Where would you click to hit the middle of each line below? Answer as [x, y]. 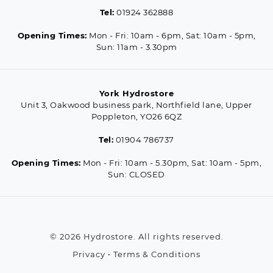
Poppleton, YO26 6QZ [136, 116]
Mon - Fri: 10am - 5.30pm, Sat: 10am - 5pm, [171, 162]
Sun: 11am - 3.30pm [136, 47]
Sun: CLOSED [136, 174]
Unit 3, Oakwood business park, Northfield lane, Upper [136, 105]
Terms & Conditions [157, 254]
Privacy [89, 254]
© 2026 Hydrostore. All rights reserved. [136, 236]
